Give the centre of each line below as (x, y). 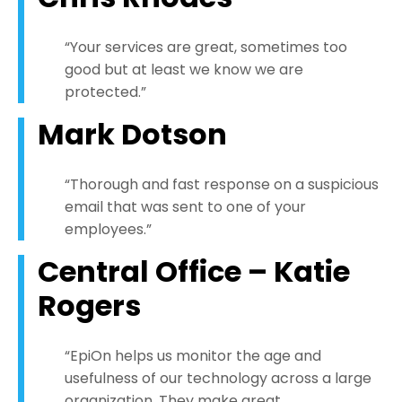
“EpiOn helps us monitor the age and (193, 356)
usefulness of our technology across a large (218, 379)
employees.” (108, 230)
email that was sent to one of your (185, 207)
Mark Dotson (132, 135)
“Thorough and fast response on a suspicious (222, 185)
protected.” (105, 92)
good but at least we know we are (184, 70)
